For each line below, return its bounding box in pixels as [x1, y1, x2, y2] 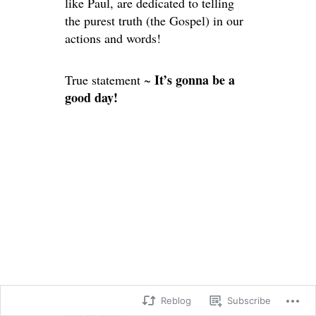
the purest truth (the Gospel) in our [65, 12, 243, 30]
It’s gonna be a [154, 71, 235, 90]
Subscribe [227, 295, 271, 306]
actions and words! [65, 30, 161, 47]
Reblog [161, 295, 191, 306]
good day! [65, 88, 118, 107]
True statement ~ [65, 71, 154, 89]
